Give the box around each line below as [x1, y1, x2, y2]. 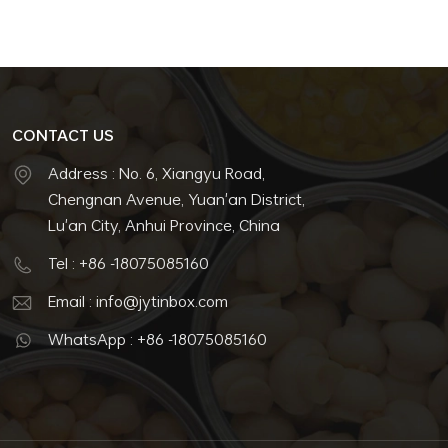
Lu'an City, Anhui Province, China [48, 213, 281, 238]
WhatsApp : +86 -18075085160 [48, 326, 268, 351]
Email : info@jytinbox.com [48, 288, 229, 313]
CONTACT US [12, 123, 115, 148]
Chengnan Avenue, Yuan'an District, [48, 187, 306, 212]
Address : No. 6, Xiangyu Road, [48, 161, 266, 186]
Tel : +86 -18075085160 [48, 250, 210, 275]
